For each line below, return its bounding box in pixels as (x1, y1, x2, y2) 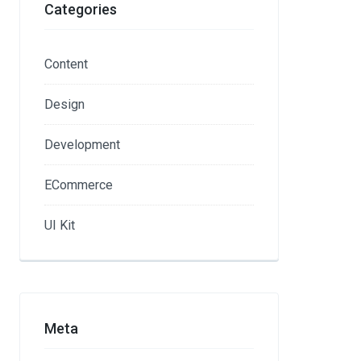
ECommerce (44, 177, 114, 193)
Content (44, 56, 89, 72)
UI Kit (44, 218, 76, 233)
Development (44, 137, 121, 152)
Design (44, 97, 85, 112)
